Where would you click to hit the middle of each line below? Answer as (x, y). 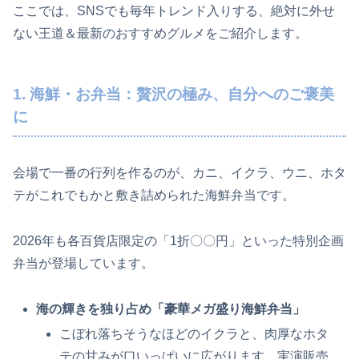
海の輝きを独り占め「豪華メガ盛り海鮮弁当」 (171, 309)
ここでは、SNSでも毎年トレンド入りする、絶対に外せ (174, 10)
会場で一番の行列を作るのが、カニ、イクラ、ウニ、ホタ (179, 173)
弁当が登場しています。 (83, 264)
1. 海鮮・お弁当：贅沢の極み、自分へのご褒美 (173, 94)
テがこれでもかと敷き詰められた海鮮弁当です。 (154, 196)
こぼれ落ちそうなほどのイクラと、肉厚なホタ (194, 334)
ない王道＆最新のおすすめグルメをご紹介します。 (160, 33)
